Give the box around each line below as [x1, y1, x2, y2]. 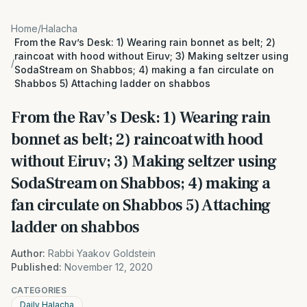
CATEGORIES [11, 285, 66, 295]
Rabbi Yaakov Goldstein [48, 247, 156, 259]
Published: [11, 261, 62, 273]
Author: [11, 247, 45, 259]
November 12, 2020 [64, 261, 153, 273]
